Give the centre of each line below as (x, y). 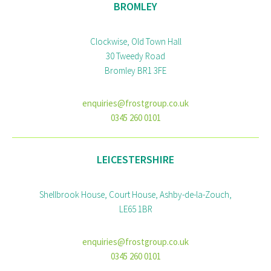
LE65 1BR (135, 209)
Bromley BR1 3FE (135, 71)
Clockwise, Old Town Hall (135, 42)
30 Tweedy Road (135, 56)
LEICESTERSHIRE (135, 160)
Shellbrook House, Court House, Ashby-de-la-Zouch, (135, 195)
